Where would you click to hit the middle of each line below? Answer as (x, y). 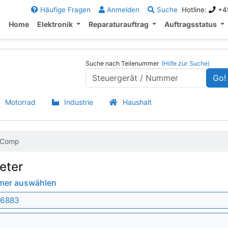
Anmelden (122, 10)
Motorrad (20, 102)
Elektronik (56, 24)
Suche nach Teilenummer (122, 63)
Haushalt (137, 102)
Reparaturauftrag (120, 24)
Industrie (79, 102)
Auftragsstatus (191, 24)
